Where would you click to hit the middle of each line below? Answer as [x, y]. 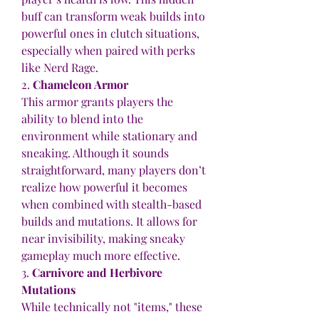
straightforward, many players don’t [114, 170]
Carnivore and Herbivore [97, 273]
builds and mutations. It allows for [109, 221]
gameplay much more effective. [101, 256]
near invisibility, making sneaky [103, 239]
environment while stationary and [109, 136]
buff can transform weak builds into [113, 16]
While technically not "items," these [112, 307]
